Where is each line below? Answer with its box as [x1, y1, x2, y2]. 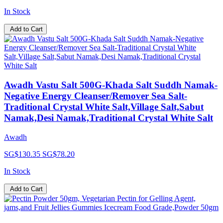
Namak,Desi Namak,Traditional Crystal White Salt [4, 112, 213, 123]
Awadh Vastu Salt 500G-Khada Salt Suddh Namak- [4, 80, 218, 91]
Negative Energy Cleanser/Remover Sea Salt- [4, 91, 187, 102]
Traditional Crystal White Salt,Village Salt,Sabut [4, 102, 204, 112]
